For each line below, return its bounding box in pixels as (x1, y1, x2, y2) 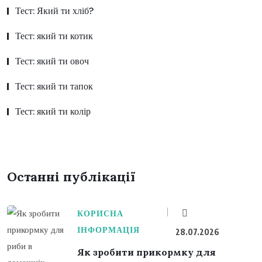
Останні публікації (7, 168, 136, 185)
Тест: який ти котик (15, 30, 93, 43)
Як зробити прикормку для (77, 246, 216, 258)
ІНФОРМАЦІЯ (77, 224, 140, 235)
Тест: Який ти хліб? (15, 5, 94, 18)
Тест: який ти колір (15, 105, 91, 118)
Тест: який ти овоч (15, 55, 89, 68)
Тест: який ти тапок (15, 80, 93, 93)
